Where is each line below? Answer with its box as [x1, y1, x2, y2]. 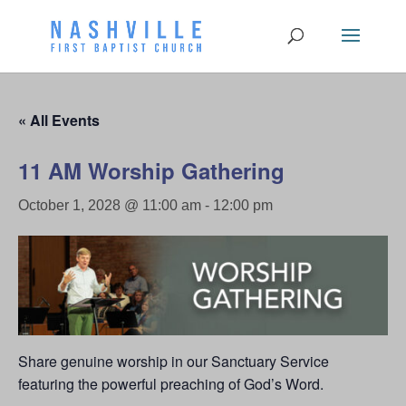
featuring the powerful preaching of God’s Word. [18, 372, 324, 394]
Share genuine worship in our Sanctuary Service [18, 350, 329, 372]
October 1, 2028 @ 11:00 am [18, 198, 201, 213]
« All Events [18, 110, 100, 130]
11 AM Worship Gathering [18, 155, 285, 186]
